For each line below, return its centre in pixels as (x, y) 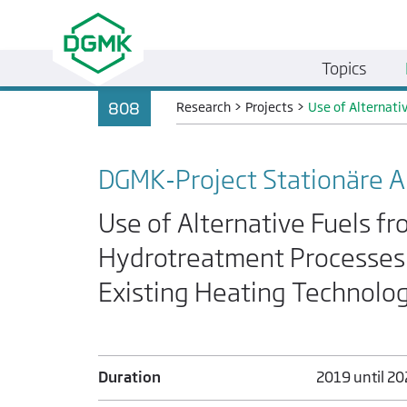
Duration (129, 377)
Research (204, 107)
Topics (345, 68)
